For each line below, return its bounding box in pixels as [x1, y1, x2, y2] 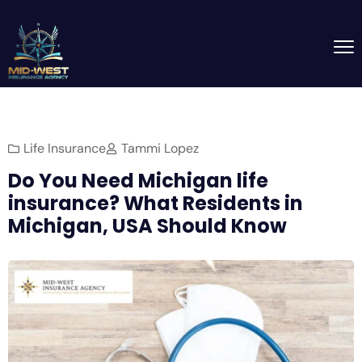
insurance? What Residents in [8, 190, 303, 217]
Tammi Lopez [121, 140, 199, 157]
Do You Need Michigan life [8, 167, 268, 194]
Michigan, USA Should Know [8, 213, 287, 239]
